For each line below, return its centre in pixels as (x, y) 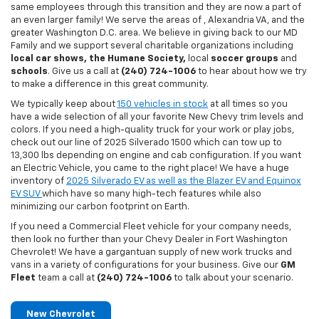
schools (29, 72)
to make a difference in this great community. (110, 85)
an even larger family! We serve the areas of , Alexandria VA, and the (158, 21)
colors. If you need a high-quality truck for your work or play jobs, (152, 130)
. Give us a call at (84, 72)
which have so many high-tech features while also (152, 194)
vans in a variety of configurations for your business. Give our (146, 266)
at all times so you (248, 105)
